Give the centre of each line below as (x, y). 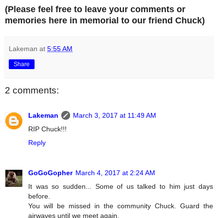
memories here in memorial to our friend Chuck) (105, 20)
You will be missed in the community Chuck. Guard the (121, 206)
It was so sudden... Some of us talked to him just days (121, 187)
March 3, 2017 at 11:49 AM (115, 116)
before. (39, 196)
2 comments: (32, 90)
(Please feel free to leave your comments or (95, 9)
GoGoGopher (50, 173)
